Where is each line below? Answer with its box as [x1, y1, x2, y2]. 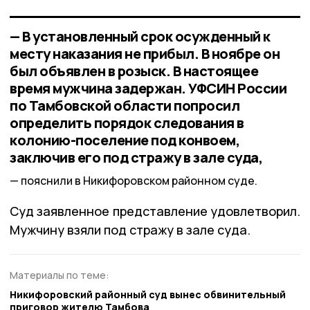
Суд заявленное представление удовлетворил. [10, 202, 300, 219]
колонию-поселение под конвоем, [10, 131, 239, 150]
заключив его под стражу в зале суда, [10, 148, 262, 167]
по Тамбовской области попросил [10, 96, 239, 116]
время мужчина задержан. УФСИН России [10, 79, 286, 98]
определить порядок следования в [10, 113, 244, 133]
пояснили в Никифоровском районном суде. [21, 172, 257, 188]
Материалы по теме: [10, 268, 109, 282]
